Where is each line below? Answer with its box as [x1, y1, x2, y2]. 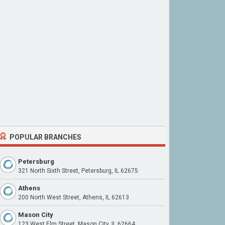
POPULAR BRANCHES [10, 133, 81, 141]
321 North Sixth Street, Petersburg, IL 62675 [18, 167, 138, 174]
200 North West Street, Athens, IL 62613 [18, 194, 129, 201]
